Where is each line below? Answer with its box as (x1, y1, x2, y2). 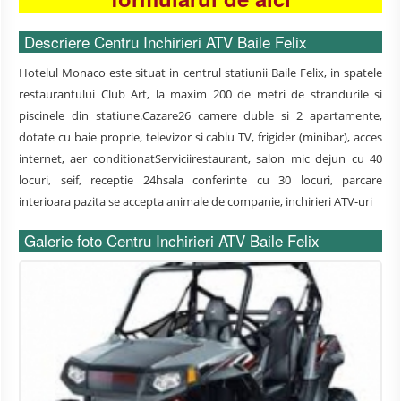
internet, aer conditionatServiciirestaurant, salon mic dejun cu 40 (19, 150, 382, 167)
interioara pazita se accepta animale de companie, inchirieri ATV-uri (19, 193, 372, 210)
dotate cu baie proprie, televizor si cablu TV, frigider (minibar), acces (19, 129, 382, 146)
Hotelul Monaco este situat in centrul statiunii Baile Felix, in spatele (19, 64, 382, 81)
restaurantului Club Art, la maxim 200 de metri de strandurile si (19, 86, 382, 103)
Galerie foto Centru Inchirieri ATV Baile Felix (24, 229, 320, 252)
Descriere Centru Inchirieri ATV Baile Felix (24, 30, 307, 54)
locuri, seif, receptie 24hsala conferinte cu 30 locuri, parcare (19, 172, 382, 189)
